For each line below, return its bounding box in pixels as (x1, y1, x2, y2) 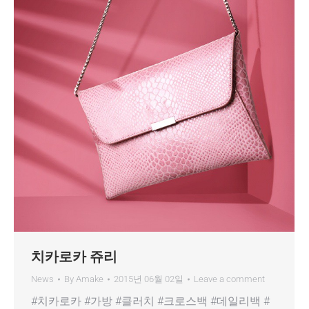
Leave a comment (194, 274, 265, 284)
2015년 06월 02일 (114, 274, 183, 284)
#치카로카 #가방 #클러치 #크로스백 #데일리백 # (31, 295, 270, 308)
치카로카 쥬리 (31, 246, 117, 265)
